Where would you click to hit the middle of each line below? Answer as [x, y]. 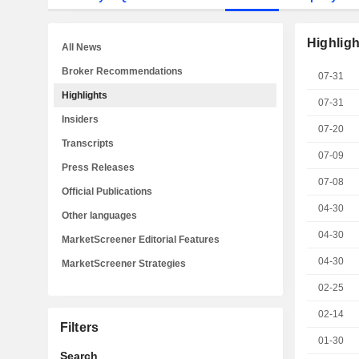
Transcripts [88, 143]
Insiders [80, 119]
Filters [79, 327]
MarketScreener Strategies [124, 264]
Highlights [85, 95]
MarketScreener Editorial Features [141, 240]
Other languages [99, 216]
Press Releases [98, 167]
